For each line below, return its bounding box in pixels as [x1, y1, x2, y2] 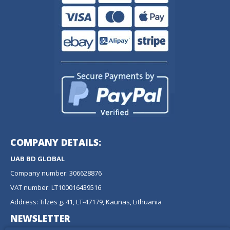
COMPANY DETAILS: [10, 136, 101, 148]
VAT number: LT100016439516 [10, 183, 101, 192]
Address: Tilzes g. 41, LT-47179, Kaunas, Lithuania [10, 197, 162, 206]
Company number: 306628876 [10, 168, 102, 178]
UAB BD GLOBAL [10, 154, 65, 163]
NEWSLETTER [10, 212, 70, 224]
